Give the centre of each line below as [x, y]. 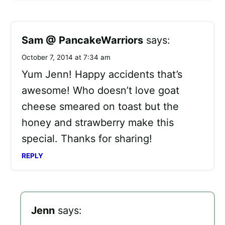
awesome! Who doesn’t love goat [100, 90]
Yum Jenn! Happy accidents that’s [102, 74]
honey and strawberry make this [98, 122]
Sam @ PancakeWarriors [82, 40]
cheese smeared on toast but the [100, 106]
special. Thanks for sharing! [87, 138]
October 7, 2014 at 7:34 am [66, 57]
